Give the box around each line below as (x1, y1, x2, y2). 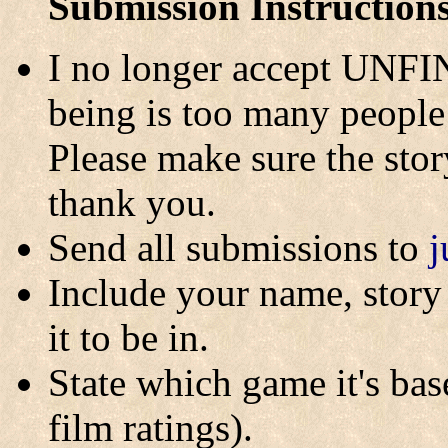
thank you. (48, 181, 216, 224)
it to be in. (48, 316, 209, 359)
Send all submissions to (48, 226, 429, 269)
